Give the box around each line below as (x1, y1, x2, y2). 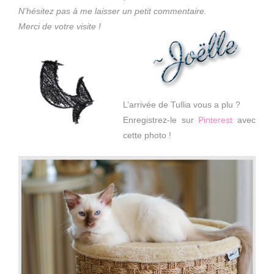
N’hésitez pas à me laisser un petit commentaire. (18, 6, 207, 16)
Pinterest (198, 114, 233, 125)
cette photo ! (123, 130, 171, 140)
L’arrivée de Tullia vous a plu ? (123, 99, 240, 109)
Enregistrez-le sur (123, 114, 199, 125)
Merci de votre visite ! (18, 21, 101, 31)
